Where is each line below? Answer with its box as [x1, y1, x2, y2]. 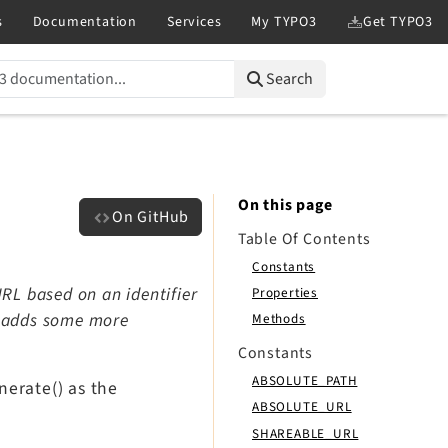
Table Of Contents [237, 227, 371, 250]
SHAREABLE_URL [252, 423, 359, 443]
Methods [252, 308, 306, 328]
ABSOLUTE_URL [252, 397, 352, 417]
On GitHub [111, 205, 190, 228]
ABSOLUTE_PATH [252, 371, 358, 391]
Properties [252, 282, 318, 302]
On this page [237, 194, 333, 216]
